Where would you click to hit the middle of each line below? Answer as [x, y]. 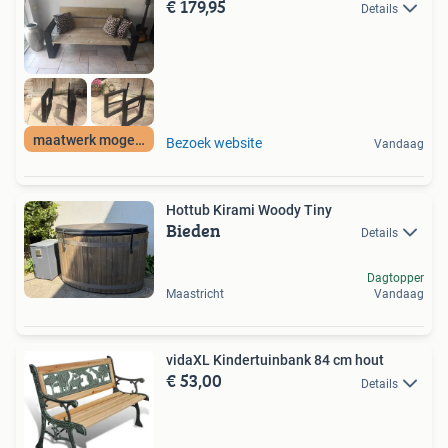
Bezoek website [214, 142]
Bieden [193, 230]
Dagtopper [395, 278]
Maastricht [195, 294]
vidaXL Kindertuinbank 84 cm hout [275, 360]
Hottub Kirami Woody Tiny [249, 209]
